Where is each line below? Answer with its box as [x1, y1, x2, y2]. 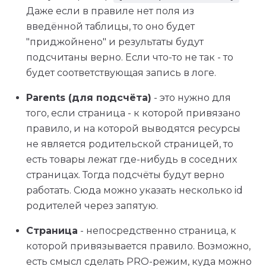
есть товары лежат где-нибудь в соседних [26, 154, 237, 165]
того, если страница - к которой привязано [26, 107, 240, 119]
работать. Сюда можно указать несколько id [26, 185, 243, 196]
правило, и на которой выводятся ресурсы [26, 123, 240, 134]
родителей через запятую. [26, 200, 158, 211]
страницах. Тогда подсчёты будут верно [26, 169, 224, 180]
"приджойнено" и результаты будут [26, 36, 204, 47]
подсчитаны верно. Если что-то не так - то [26, 52, 233, 63]
